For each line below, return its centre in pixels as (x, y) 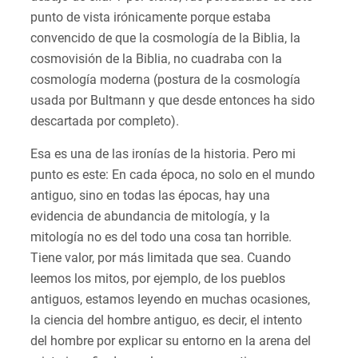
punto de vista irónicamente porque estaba (151, 18)
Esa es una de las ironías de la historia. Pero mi (163, 154)
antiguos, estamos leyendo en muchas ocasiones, (170, 300)
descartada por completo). (106, 121)
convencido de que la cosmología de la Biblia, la (165, 38)
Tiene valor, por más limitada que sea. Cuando (161, 258)
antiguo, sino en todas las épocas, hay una (150, 196)
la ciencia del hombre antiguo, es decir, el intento (166, 320)
